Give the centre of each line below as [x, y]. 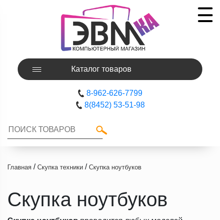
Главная [19, 167]
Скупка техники [60, 167]
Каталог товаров [101, 69]
